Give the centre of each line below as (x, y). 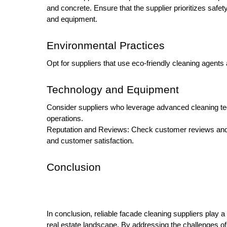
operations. (65, 118)
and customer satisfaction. (90, 141)
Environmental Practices (107, 45)
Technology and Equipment (114, 89)
